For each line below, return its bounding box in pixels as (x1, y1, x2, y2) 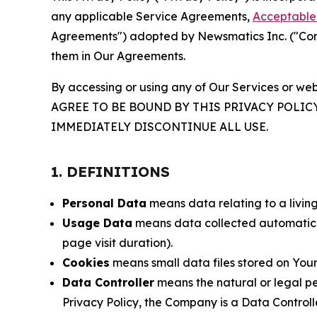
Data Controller (62, 275, 154, 289)
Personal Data (62, 195, 146, 210)
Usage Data (62, 215, 132, 230)
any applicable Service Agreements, (51, 8, 253, 23)
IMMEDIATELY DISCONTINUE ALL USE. (51, 119, 268, 134)
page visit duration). (62, 235, 173, 250)
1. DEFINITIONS (51, 162, 170, 180)
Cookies (62, 255, 110, 270)
